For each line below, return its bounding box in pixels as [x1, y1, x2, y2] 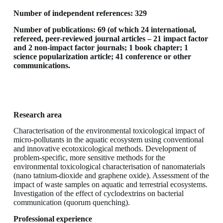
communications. [13, 61, 70, 70]
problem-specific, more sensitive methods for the [13, 153, 165, 162]
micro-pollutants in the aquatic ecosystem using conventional [13, 135, 204, 144]
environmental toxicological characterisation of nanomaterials [13, 162, 205, 171]
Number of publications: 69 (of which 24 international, [13, 25, 196, 34]
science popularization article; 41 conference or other [13, 52, 191, 61]
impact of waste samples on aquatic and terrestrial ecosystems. [13, 180, 208, 189]
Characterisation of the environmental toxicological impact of [13, 126, 205, 135]
